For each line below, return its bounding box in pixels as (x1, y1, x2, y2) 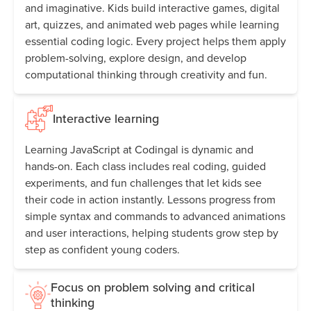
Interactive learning (53, 109, 159, 127)
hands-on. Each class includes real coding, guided (25, 158, 266, 174)
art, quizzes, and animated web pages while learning (25, 16, 279, 32)
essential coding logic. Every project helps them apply (25, 33, 286, 49)
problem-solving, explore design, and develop (25, 49, 246, 65)
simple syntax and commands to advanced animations (25, 208, 285, 224)
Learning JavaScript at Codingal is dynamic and (25, 141, 253, 157)
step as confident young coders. (25, 241, 180, 257)
